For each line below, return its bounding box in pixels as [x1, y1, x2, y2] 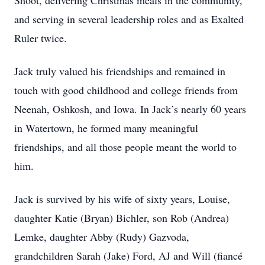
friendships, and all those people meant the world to [14, 140, 237, 154]
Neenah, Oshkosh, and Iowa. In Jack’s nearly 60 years [14, 102, 246, 116]
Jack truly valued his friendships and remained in [14, 64, 225, 78]
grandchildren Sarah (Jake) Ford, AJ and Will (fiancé [14, 248, 243, 263]
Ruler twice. [14, 31, 67, 45]
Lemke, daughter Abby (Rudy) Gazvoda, [14, 230, 189, 244]
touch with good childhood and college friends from [14, 83, 238, 97]
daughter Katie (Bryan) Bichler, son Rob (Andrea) [14, 211, 229, 225]
